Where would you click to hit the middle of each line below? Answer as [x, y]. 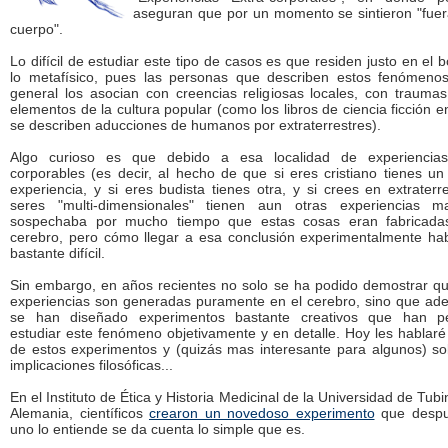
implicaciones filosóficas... [91, 365]
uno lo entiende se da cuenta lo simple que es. [157, 429]
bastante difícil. [57, 253]
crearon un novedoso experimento [262, 413]
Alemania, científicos [79, 413]
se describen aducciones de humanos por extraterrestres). [195, 125]
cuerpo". [36, 29]
